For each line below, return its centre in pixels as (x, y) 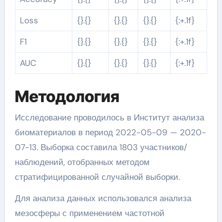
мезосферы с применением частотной (89, 213)
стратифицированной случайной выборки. (97, 177)
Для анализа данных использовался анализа (103, 198)
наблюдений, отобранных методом (82, 162)
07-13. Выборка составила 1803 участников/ (101, 147)
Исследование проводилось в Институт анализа (18, 117)
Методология (67, 97)
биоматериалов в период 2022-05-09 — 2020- (110, 132)
